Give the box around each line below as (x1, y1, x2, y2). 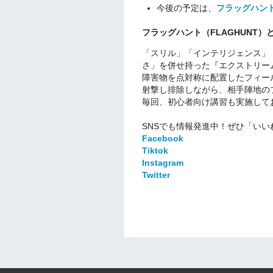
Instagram (142, 157, 183, 168)
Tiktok (142, 145, 168, 155)
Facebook (142, 133, 183, 143)
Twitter (142, 169, 170, 180)
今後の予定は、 (156, 2, 216, 13)
